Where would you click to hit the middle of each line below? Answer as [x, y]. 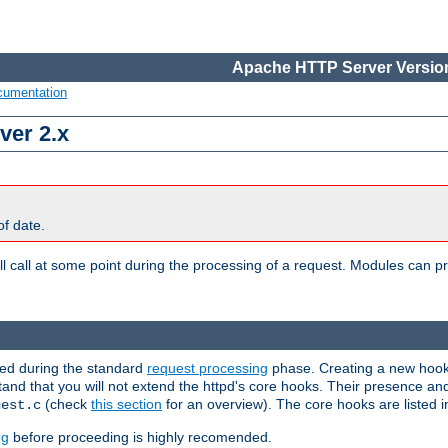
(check [66, 403]
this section [126, 403]
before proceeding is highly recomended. [140, 436]
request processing [207, 367]
